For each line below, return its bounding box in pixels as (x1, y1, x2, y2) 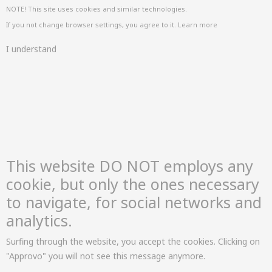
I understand (6, 43, 56, 55)
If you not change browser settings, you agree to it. (6, 20, 178, 29)
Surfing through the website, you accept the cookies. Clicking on (6, 236, 260, 247)
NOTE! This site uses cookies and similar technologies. (6, 4, 187, 13)
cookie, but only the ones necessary (6, 174, 259, 194)
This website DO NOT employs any (6, 155, 253, 176)
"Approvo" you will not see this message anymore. (6, 250, 205, 262)
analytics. (6, 210, 72, 231)
